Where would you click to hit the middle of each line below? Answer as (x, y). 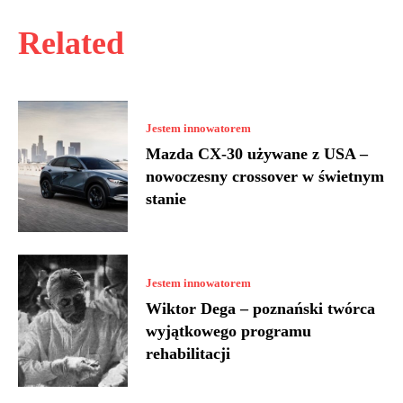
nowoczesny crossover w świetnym (265, 177)
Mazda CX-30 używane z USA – (257, 154)
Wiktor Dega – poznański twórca (261, 308)
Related (71, 43)
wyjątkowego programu (229, 331)
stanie (166, 199)
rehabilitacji (188, 353)
